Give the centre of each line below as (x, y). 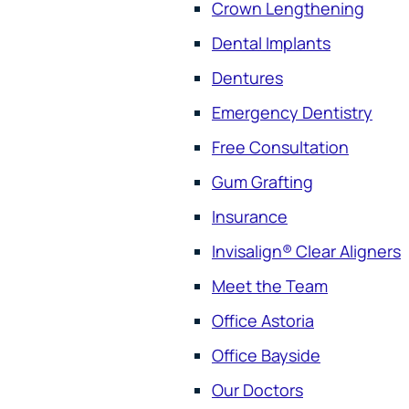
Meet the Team (270, 285)
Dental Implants (271, 42)
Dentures (247, 77)
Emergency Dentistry (292, 112)
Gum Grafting (262, 181)
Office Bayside (266, 355)
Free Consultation (280, 147)
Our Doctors (257, 389)
